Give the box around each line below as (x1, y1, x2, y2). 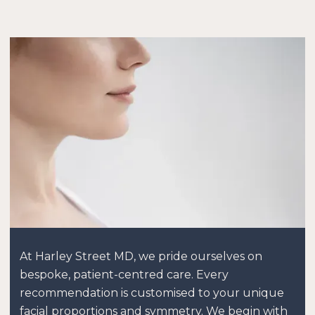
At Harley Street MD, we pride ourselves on (20, 250, 262, 264)
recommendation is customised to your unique (20, 286, 284, 300)
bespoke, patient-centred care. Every (20, 268, 229, 282)
